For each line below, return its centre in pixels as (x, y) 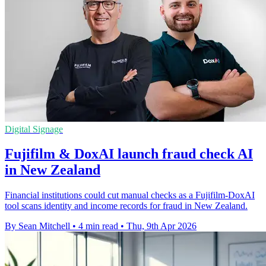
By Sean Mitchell (37, 226)
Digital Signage (34, 129)
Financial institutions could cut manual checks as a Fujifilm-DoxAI (130, 195)
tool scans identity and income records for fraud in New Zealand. (126, 206)
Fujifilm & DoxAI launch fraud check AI (129, 154)
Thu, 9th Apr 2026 (161, 226)
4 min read (98, 226)
